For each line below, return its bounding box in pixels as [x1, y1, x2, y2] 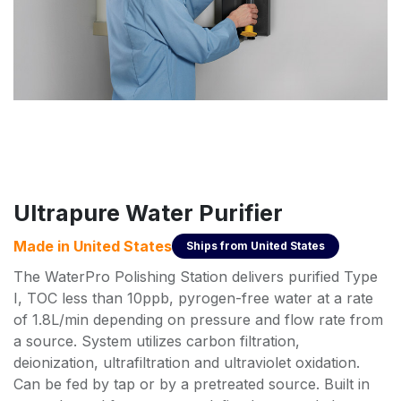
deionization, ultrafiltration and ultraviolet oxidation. [13, 353, 360, 371]
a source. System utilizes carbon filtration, [13, 331, 300, 350]
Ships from [186, 238, 251, 252]
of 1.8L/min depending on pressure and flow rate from [13, 310, 383, 328]
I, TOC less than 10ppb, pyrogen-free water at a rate [13, 288, 373, 307]
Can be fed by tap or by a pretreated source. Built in [13, 374, 370, 393]
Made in [13, 236, 73, 255]
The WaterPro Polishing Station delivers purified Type [13, 267, 378, 286]
